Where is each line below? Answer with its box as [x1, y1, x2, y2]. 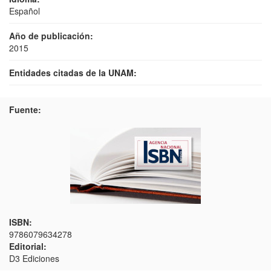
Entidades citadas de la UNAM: [9, 67, 137, 79]
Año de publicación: [9, 30, 93, 42]
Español [9, 5, 40, 17]
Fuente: [9, 103, 41, 116]
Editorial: [9, 240, 47, 252]
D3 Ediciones [9, 252, 59, 264]
